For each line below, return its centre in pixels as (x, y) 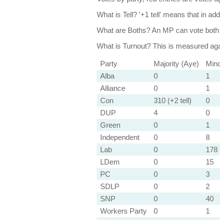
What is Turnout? (124, 46)
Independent (120, 137)
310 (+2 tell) (172, 100)
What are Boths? (123, 30)
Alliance (112, 88)
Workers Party (123, 211)
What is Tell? (117, 14)
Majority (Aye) (176, 64)
